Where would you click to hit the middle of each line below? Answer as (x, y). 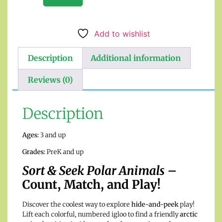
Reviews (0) (51, 80)
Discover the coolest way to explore (77, 205)
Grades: (34, 152)
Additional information (136, 58)
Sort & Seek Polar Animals (93, 171)
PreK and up (64, 152)
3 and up (52, 135)
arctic (189, 215)
